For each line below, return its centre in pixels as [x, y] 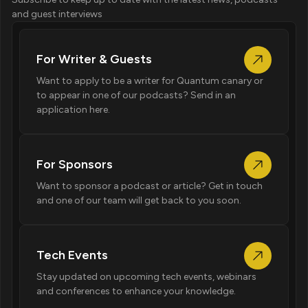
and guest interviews [57, 14]
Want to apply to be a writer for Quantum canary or [150, 80]
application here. [73, 109]
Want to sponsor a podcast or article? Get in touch [150, 186]
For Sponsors [75, 165]
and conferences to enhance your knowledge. [136, 291]
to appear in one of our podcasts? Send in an [136, 95]
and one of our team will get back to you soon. [139, 200]
